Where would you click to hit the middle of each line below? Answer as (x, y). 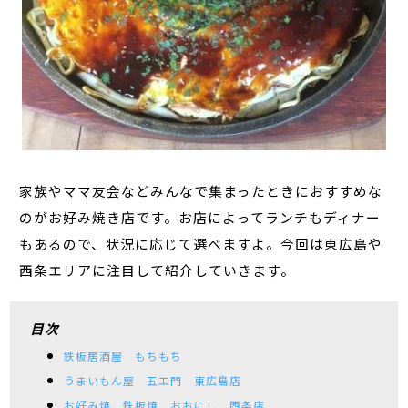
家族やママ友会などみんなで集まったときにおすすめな (201, 191)
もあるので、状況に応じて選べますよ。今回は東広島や (201, 244)
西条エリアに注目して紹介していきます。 (158, 270)
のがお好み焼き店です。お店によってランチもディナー (200, 218)
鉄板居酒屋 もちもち (122, 356)
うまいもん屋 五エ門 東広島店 (152, 381)
